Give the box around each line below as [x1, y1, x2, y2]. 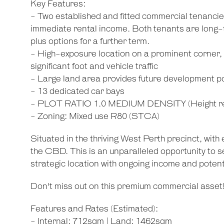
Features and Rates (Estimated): [30, 204, 158, 214]
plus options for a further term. [30, 36, 149, 46]
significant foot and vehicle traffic [30, 61, 158, 71]
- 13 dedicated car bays [30, 86, 124, 96]
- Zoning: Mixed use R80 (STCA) [30, 111, 159, 121]
